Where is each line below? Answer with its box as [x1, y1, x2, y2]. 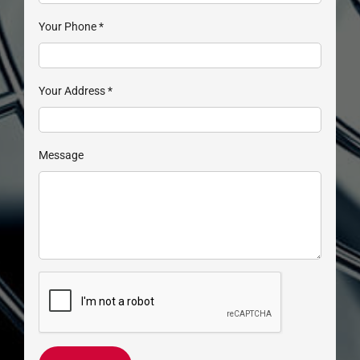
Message [38, 149, 84, 162]
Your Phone [38, 20, 99, 34]
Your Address [38, 84, 108, 98]
